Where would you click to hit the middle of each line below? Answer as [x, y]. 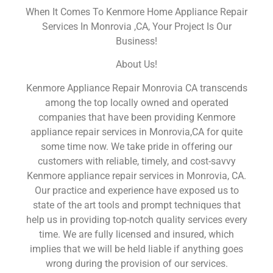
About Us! [136, 65]
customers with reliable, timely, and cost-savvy [136, 161]
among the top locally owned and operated [136, 102]
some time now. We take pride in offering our [136, 146]
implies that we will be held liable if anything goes [136, 249]
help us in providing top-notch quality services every [136, 219]
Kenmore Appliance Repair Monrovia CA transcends [136, 88]
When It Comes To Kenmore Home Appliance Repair [136, 12]
